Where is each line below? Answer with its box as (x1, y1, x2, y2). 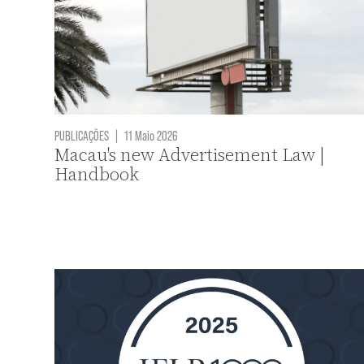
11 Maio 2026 (122, 126, 179, 143)
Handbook (54, 161, 140, 187)
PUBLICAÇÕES (54, 126, 110, 143)
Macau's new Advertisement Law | (54, 141, 326, 167)
